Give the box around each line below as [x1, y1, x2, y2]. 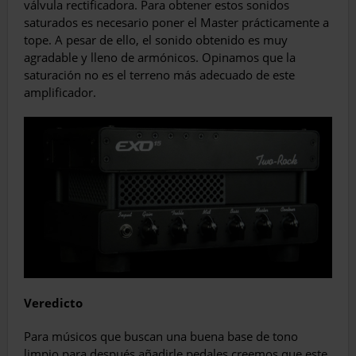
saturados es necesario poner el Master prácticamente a [24, 14, 329, 31]
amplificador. [24, 84, 96, 101]
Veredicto [24, 294, 83, 311]
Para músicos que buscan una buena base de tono [24, 327, 298, 344]
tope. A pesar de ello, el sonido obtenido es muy [24, 32, 288, 48]
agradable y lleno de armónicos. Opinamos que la [24, 49, 296, 66]
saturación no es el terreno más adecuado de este [24, 67, 295, 83]
